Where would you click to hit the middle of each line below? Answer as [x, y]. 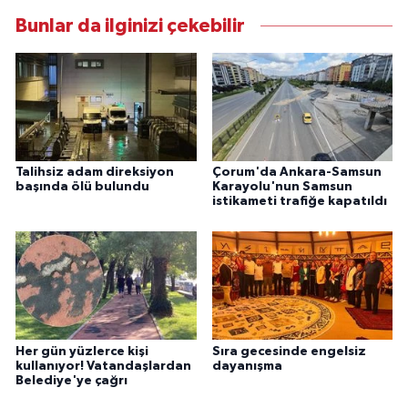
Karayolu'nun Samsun [282, 186]
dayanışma [247, 366]
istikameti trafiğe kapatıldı [299, 201]
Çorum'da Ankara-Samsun [296, 172]
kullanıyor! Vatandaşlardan [103, 366]
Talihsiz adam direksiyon [95, 172]
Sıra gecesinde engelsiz [289, 351]
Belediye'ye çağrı [71, 380]
